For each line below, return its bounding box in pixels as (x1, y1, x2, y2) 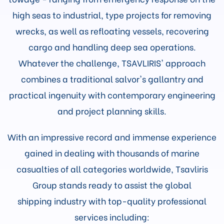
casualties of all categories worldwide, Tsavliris (16, 162, 208, 175)
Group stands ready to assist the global (32, 178, 191, 191)
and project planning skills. (57, 104, 166, 117)
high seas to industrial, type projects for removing (12, 8, 211, 21)
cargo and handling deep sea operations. (28, 40, 196, 53)
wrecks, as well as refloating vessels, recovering (15, 24, 209, 37)
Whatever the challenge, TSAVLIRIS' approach (18, 56, 205, 69)
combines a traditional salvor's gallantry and (20, 72, 203, 85)
